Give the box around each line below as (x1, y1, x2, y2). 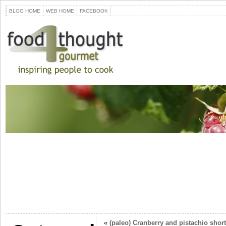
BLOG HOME (9, 8, 40, 14)
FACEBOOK (80, 8, 108, 14)
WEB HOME (46, 8, 74, 14)
